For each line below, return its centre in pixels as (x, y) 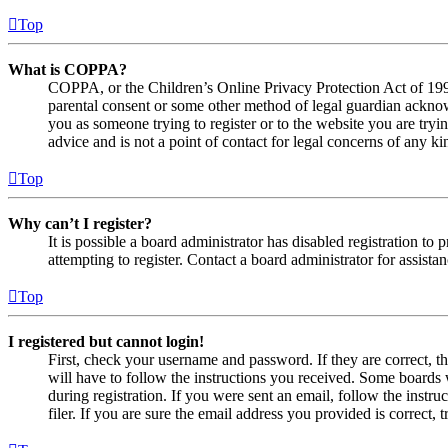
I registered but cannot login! (106, 342)
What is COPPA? (67, 70)
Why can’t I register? (80, 224)
